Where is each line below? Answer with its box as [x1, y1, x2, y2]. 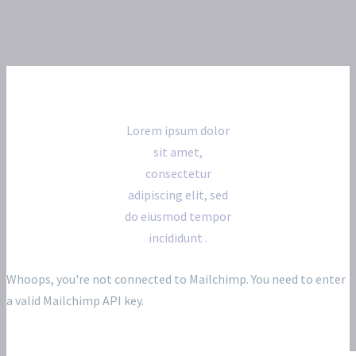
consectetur [145, 165, 211, 182]
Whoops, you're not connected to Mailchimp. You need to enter [6, 271, 346, 288]
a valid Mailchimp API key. [6, 292, 144, 309]
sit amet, [153, 144, 203, 161]
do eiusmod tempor [125, 208, 231, 225]
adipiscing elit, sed [128, 187, 228, 203]
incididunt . [149, 230, 207, 246]
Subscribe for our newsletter [49, 69, 307, 93]
